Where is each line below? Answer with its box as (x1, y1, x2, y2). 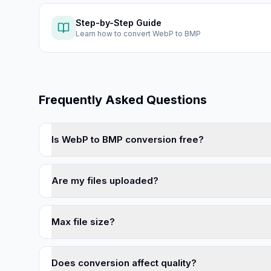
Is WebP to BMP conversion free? (51, 134, 204, 145)
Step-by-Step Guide (76, 18, 162, 28)
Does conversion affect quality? (51, 257, 197, 269)
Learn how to (76, 29, 123, 38)
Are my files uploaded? (51, 175, 158, 186)
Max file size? (51, 216, 115, 227)
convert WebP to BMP (123, 29, 201, 38)
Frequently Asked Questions (39, 93, 207, 107)
